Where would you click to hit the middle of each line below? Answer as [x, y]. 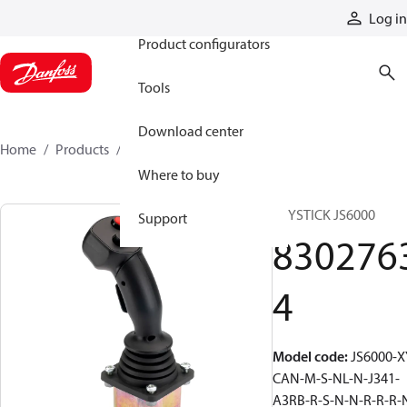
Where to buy [179, 174]
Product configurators [204, 44]
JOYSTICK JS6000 [324, 214]
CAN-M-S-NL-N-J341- [336, 378]
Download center [191, 131]
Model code [308, 356]
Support [163, 218]
